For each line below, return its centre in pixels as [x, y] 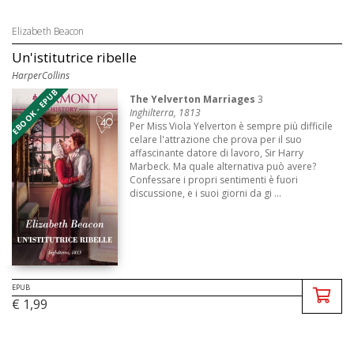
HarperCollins [41, 75]
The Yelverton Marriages [193, 99]
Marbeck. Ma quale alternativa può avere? [223, 166]
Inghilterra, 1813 [166, 112]
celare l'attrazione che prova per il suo [216, 139]
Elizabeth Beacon [48, 31]
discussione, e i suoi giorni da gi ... [206, 193]
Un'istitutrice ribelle [74, 57]
